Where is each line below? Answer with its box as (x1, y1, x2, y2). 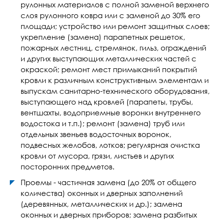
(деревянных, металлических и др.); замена (21, 199, 182, 208)
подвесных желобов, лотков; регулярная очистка (21, 140, 200, 149)
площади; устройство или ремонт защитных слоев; (21, 22, 210, 30)
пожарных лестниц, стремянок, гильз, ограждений (21, 43, 206, 52)
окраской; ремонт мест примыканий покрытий (21, 65, 197, 74)
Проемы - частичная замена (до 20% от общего (21, 178, 196, 187)
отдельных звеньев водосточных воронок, (21, 130, 171, 138)
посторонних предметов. (21, 162, 114, 171)
